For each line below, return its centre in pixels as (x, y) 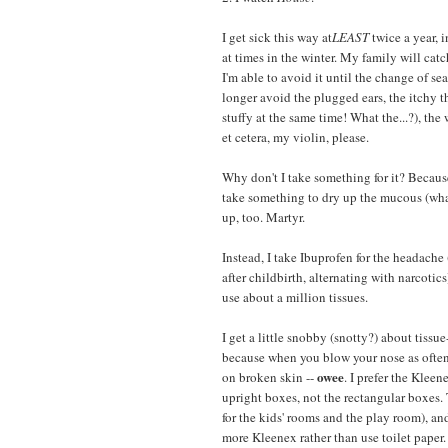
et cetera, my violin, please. (295, 136)
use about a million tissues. (295, 296)
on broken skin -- (269, 376)
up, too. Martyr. (263, 216)
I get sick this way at (277, 36)
